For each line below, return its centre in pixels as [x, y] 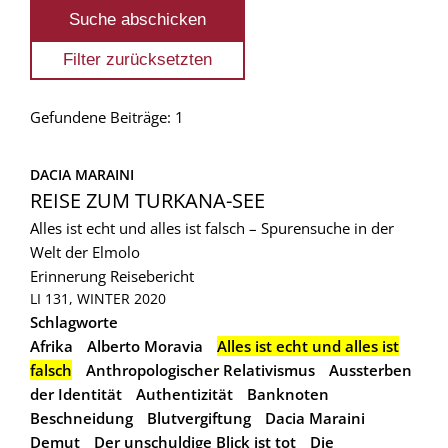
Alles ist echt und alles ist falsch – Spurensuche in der [212, 227]
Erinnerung [68, 275]
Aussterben [370, 369]
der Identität [76, 393]
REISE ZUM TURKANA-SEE [147, 200]
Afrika [51, 345]
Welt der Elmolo [85, 251]
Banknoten [288, 393]
